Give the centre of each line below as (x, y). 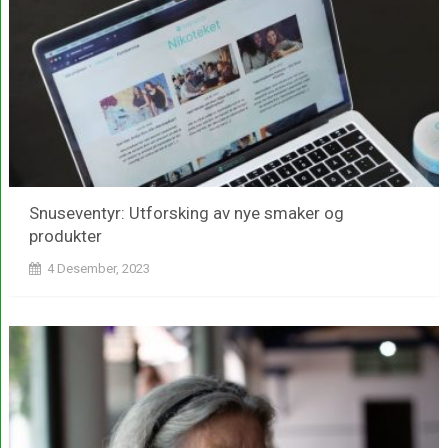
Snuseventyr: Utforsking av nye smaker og (186, 212)
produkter (65, 235)
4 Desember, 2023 (98, 268)
